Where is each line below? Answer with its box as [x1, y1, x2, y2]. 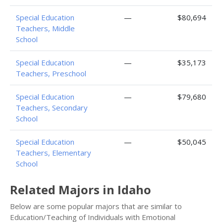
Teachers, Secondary [16, 103, 88, 112]
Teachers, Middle [16, 23, 75, 33]
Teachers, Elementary [16, 148, 91, 158]
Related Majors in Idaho [10, 181, 151, 198]
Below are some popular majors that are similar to [10, 201, 182, 211]
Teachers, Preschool [16, 68, 86, 78]
